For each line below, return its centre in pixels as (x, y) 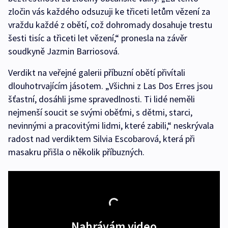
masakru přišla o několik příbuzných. (76, 152)
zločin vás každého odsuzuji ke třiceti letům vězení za (109, 12)
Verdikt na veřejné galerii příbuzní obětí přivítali (97, 73)
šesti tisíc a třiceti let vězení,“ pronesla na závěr (98, 38)
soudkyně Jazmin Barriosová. (64, 51)
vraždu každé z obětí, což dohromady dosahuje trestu (110, 25)
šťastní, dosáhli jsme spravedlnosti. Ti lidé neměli (102, 99)
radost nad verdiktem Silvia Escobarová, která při (102, 139)
